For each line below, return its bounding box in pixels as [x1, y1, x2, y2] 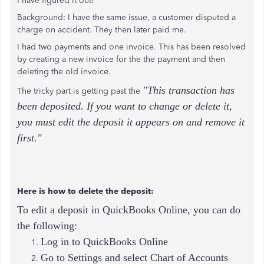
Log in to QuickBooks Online [41, 236, 168, 247]
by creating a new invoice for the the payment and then [17, 54, 225, 64]
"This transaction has [143, 84, 235, 96]
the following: [17, 220, 77, 232]
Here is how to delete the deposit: [17, 186, 154, 196]
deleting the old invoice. [17, 67, 111, 77]
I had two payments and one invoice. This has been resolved [17, 42, 246, 52]
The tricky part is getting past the [17, 86, 143, 96]
